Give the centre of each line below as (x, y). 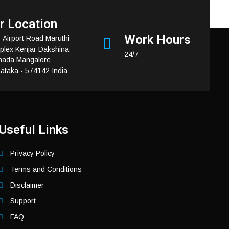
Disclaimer (27, 185)
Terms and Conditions (46, 169)
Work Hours (157, 40)
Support (23, 201)
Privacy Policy (33, 153)
